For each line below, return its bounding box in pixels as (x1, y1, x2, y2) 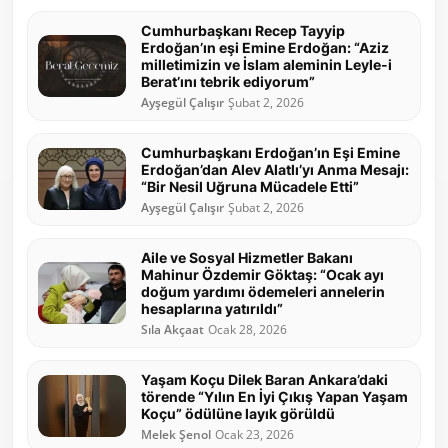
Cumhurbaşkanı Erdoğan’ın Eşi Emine (141, 143, 400, 161)
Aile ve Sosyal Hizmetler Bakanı (141, 248, 353, 266)
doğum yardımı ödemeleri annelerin (141, 282, 385, 300)
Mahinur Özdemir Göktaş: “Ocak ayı (141, 265, 384, 283)
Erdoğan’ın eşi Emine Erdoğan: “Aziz (141, 38, 389, 56)
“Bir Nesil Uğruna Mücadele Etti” (141, 177, 359, 195)
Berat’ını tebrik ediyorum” (141, 72, 315, 90)
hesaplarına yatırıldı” (141, 299, 283, 317)
